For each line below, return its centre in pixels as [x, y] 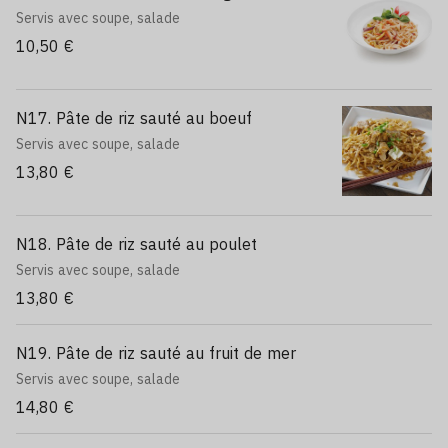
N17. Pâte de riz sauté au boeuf [134, 118]
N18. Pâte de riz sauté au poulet [136, 244]
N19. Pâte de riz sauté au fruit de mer [156, 353]
